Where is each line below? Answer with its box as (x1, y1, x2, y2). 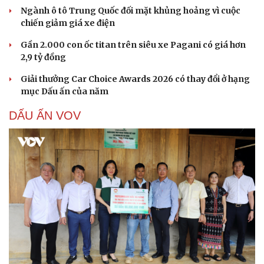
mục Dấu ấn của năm (21, 85, 108, 97)
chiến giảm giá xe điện (21, 17, 115, 28)
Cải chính (9, 51, 47, 61)
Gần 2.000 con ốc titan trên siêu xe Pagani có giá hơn (21, 39, 246, 50)
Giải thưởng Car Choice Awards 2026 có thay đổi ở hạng (21, 73, 250, 84)
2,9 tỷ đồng (21, 51, 66, 62)
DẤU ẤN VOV (9, 108, 81, 122)
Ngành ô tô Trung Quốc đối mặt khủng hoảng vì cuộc (21, 5, 240, 16)
